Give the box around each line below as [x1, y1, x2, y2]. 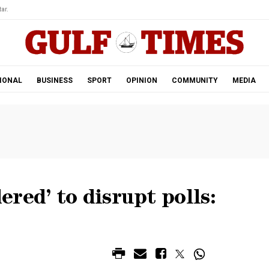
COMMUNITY [171, 76, 218, 85]
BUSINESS [36, 76, 73, 85]
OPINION [125, 76, 157, 85]
